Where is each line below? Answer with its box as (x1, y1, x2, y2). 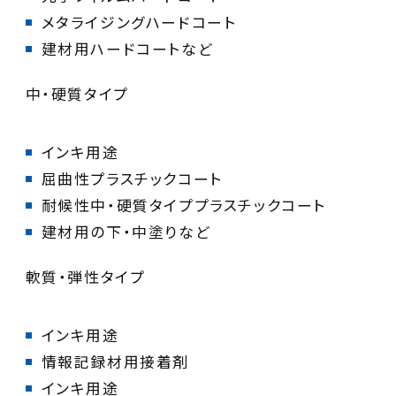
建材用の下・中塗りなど (41, 220, 211, 242)
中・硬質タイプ (25, 83, 129, 105)
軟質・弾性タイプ (25, 266, 146, 288)
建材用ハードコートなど (41, 37, 214, 59)
